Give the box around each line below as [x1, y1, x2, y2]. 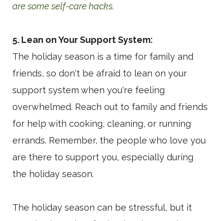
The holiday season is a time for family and [12, 51, 193, 62]
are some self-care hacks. [12, 1, 114, 12]
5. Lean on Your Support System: [12, 35, 153, 45]
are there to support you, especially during [12, 152, 193, 163]
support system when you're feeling [12, 85, 165, 96]
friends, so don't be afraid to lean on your [12, 68, 187, 79]
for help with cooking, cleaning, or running [12, 118, 191, 129]
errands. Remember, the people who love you [12, 135, 206, 146]
